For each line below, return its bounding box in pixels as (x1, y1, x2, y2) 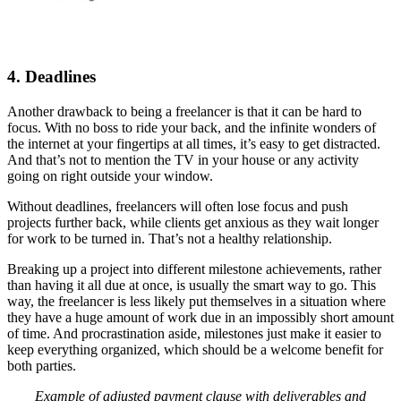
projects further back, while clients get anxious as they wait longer (7, 214, 379, 230)
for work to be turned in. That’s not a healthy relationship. (7, 230, 332, 246)
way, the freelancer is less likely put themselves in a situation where (7, 293, 386, 309)
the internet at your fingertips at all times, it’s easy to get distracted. (7, 135, 380, 151)
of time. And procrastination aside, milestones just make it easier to (7, 325, 381, 341)
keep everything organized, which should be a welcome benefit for (7, 341, 383, 357)
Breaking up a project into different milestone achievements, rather (7, 260, 381, 277)
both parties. (7, 357, 76, 373)
